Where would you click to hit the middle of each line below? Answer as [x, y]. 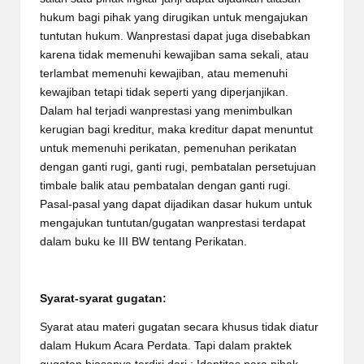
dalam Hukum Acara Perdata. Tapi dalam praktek [166, 345]
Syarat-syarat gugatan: [103, 298]
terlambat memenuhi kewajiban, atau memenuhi [164, 73]
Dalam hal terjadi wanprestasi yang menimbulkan [166, 110]
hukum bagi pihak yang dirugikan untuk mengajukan [174, 17]
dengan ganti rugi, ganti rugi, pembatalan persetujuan [178, 167]
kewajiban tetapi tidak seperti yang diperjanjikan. [164, 92]
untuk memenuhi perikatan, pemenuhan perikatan [168, 148]
